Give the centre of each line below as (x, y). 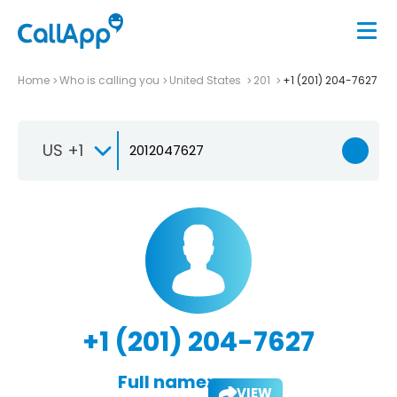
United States (206, 80)
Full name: (164, 381)
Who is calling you (109, 80)
